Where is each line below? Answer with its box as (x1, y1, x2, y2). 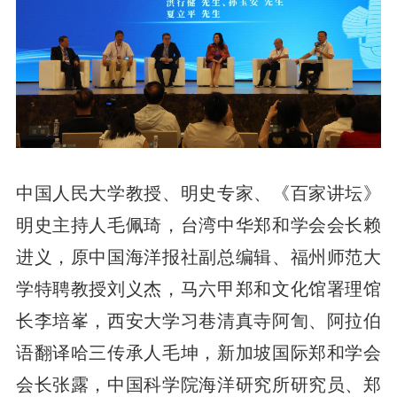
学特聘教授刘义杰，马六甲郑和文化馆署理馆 (15, 278, 382, 299)
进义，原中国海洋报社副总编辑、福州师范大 (15, 246, 382, 267)
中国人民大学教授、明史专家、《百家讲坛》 (15, 183, 382, 203)
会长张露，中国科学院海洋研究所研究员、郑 (15, 374, 382, 394)
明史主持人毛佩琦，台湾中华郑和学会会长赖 (15, 214, 382, 235)
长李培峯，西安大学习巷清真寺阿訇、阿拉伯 (15, 310, 382, 331)
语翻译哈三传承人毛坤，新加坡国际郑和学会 (15, 342, 382, 362)
